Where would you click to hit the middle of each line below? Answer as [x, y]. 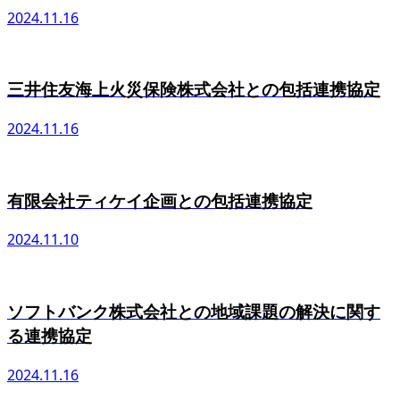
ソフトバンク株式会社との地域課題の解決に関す [194, 312]
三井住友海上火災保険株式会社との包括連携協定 [194, 89]
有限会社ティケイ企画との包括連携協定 [160, 200]
